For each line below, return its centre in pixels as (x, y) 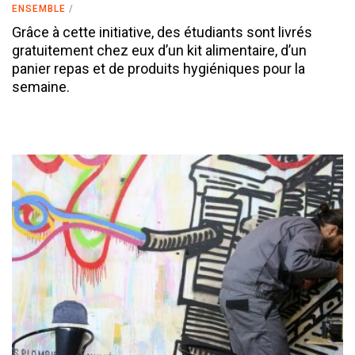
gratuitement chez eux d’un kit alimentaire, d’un (159, 51)
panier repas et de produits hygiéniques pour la (158, 69)
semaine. (41, 87)
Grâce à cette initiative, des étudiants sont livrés (162, 32)
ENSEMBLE (39, 9)
